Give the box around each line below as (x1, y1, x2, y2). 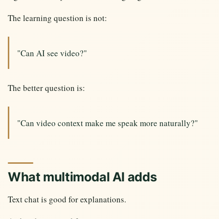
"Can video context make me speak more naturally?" (17, 117, 198, 129)
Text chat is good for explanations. (8, 193, 126, 205)
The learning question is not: (8, 12, 107, 24)
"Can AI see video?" (17, 47, 87, 59)
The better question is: (8, 82, 85, 94)
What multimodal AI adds (8, 169, 157, 184)
